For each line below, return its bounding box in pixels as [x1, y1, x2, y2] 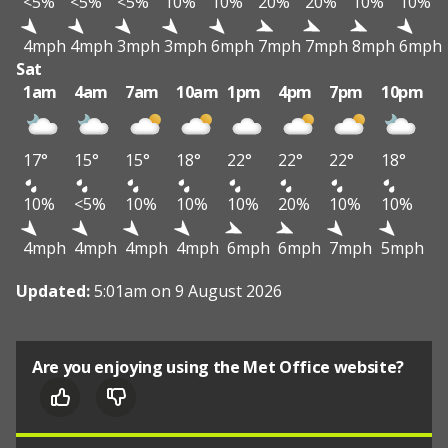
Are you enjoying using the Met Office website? [32, 356, 405, 379]
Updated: [16, 280, 94, 303]
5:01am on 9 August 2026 [94, 280, 282, 303]
